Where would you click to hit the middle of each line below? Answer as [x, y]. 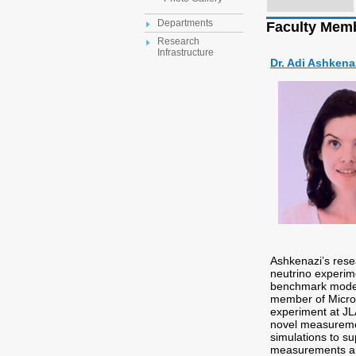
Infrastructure [186, 53]
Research [178, 42]
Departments [185, 23]
